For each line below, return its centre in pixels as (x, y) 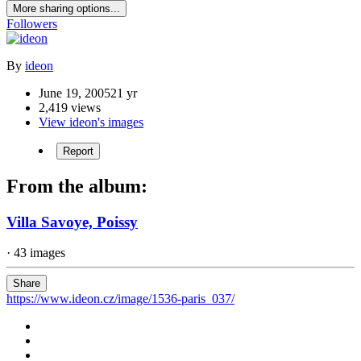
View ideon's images (91, 122)
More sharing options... (66, 8)
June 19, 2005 (75, 93)
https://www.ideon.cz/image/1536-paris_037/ (120, 299)
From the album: (77, 186)
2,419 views (70, 107)
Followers (32, 23)
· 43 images (36, 253)
